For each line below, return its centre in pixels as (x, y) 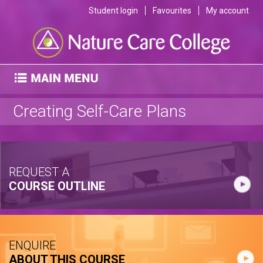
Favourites (172, 11)
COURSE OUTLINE (57, 186)
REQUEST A (39, 172)
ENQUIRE (32, 245)
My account (227, 11)
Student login (113, 11)
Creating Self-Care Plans (100, 111)
